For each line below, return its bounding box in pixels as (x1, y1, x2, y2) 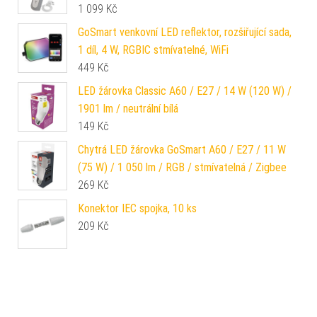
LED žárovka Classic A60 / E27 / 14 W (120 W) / (78, 83, 292, 98)
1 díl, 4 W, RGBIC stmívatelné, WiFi (78, 42, 229, 57)
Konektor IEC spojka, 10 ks (78, 201, 197, 215)
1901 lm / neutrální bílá (78, 101, 178, 115)
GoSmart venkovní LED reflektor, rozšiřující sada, (78, 25, 292, 39)
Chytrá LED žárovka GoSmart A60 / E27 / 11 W (78, 142, 286, 156)
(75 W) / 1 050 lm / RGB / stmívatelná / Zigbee (78, 160, 287, 174)
